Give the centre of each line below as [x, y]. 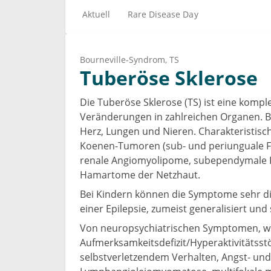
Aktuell [96, 14]
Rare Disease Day [163, 14]
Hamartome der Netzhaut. [140, 175]
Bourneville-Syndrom [122, 60]
